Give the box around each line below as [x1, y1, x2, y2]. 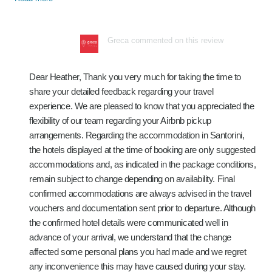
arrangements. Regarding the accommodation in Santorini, [29, 130, 245, 140]
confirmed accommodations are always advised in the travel [29, 188, 251, 199]
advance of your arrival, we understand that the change [29, 232, 231, 242]
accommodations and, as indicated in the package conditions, [29, 159, 256, 169]
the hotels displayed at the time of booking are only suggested [29, 144, 256, 155]
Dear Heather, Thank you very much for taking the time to [29, 72, 241, 82]
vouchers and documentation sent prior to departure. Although [29, 203, 256, 213]
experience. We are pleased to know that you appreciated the [29, 101, 254, 111]
